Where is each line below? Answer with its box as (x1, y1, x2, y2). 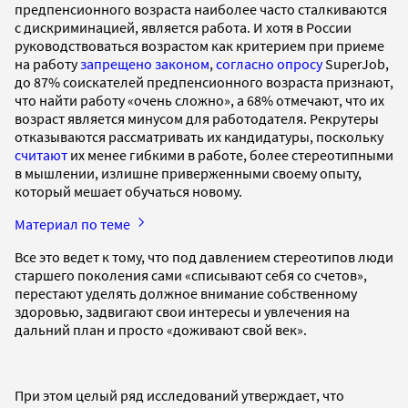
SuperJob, (322, 54, 389, 73)
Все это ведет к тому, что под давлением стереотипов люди (15, 247, 393, 266)
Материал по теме (15, 214, 133, 233)
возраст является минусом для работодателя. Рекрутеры (15, 108, 379, 127)
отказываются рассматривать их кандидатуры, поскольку (15, 127, 383, 146)
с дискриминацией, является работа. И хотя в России (15, 17, 352, 36)
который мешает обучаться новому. (15, 181, 242, 200)
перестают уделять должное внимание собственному (15, 283, 357, 302)
